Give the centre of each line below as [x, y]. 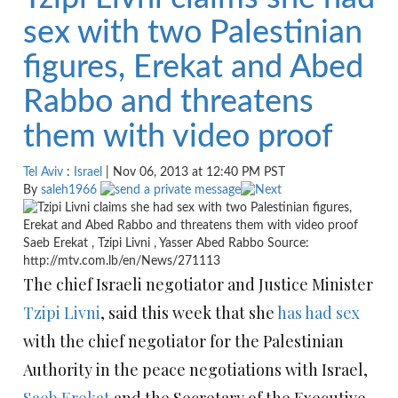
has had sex [318, 313]
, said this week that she [189, 313]
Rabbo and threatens [168, 102]
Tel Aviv [43, 172]
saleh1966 [69, 190]
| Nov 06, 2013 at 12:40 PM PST [194, 172]
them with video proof [178, 137]
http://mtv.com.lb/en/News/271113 [122, 262]
